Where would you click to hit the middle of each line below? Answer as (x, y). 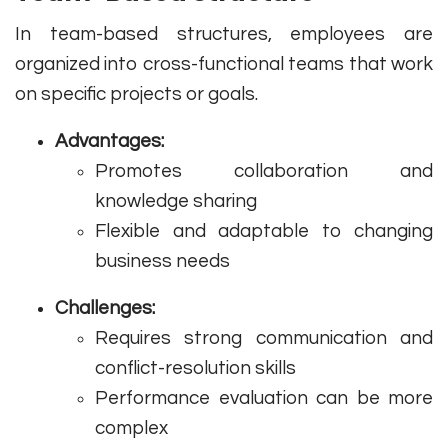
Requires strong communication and (264, 338)
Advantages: (109, 141)
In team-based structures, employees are (224, 34)
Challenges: (105, 308)
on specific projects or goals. (136, 94)
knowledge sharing (176, 201)
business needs (162, 261)
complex (131, 428)
